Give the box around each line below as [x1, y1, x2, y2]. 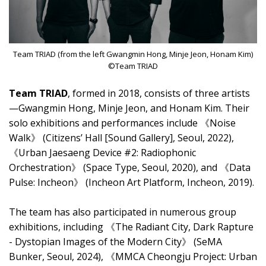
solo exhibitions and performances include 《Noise [9, 116, 236, 130]
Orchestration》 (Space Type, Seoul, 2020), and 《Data [9, 161, 251, 175]
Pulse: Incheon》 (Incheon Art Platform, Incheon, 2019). [9, 176, 254, 189]
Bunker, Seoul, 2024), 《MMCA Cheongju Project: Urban [9, 250, 257, 264]
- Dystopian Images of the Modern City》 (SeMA [9, 235, 222, 249]
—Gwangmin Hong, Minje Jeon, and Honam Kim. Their [9, 102, 249, 115]
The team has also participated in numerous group [9, 205, 236, 219]
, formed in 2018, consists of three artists [68, 87, 250, 100]
